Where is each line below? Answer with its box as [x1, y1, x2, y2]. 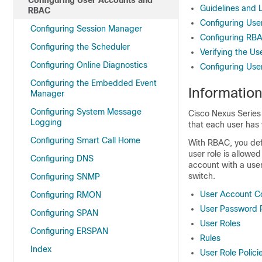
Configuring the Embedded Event [30, 78, 157, 88]
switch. [188, 171, 215, 181]
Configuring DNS [30, 154, 94, 163]
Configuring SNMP [30, 172, 100, 181]
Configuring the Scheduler [30, 42, 130, 51]
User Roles [200, 219, 240, 228]
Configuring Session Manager [30, 24, 142, 33]
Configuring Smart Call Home [30, 136, 140, 145]
